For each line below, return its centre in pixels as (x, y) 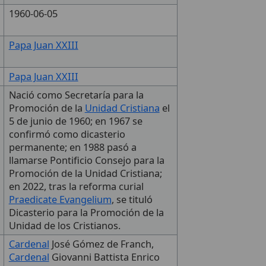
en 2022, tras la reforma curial (76, 187)
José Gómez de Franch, (101, 244)
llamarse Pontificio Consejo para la (86, 161)
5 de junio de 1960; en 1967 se (75, 121)
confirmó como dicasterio (67, 134)
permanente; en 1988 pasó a (72, 148)
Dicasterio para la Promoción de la (86, 213)
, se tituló (132, 200)
